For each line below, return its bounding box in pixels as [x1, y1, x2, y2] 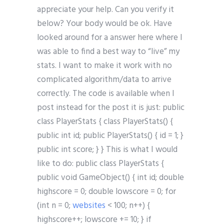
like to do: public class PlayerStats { [37, 157, 164, 171]
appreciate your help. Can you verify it [37, 3, 174, 17]
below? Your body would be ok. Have [37, 17, 172, 31]
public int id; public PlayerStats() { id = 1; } [37, 129, 183, 143]
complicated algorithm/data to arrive [37, 73, 171, 87]
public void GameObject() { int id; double [37, 171, 184, 185]
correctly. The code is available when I [37, 87, 174, 101]
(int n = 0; [37, 199, 72, 213]
